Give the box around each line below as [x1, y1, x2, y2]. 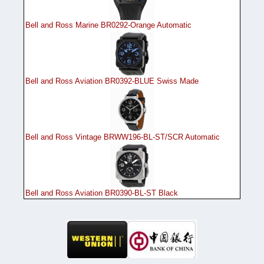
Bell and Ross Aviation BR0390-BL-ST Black [25, 189, 178, 198]
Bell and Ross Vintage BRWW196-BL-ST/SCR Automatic [25, 133, 220, 142]
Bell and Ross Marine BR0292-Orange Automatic [25, 21, 192, 30]
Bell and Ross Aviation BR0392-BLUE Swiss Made [25, 77, 199, 86]
